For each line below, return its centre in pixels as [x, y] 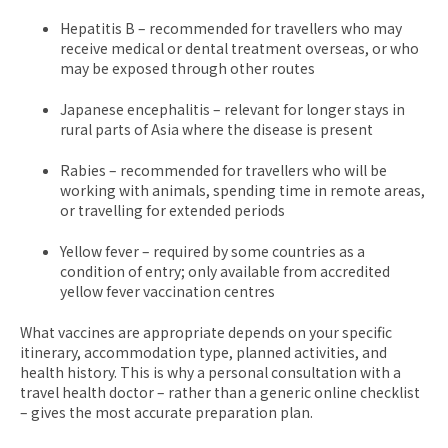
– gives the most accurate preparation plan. [166, 411]
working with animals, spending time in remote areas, [242, 189]
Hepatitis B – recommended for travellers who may [231, 27]
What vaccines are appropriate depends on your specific [206, 331]
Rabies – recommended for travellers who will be [223, 169]
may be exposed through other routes [187, 67]
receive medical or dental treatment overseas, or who [239, 47]
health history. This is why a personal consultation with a [210, 371]
